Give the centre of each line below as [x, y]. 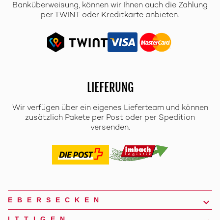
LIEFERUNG [110, 88]
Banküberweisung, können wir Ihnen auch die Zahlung [110, 6]
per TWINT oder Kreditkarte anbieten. [110, 16]
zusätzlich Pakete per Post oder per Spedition [110, 118]
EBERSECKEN [56, 200]
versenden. [110, 128]
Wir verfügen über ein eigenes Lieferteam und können [110, 109]
